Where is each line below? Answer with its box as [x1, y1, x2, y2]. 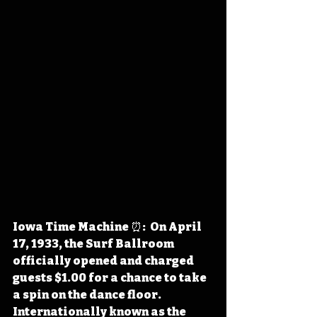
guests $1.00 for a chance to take [13, 271, 209, 284]
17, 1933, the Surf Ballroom [13, 237, 176, 250]
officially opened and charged [13, 254, 196, 267]
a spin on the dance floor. [13, 288, 163, 301]
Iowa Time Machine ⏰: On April [13, 220, 204, 234]
